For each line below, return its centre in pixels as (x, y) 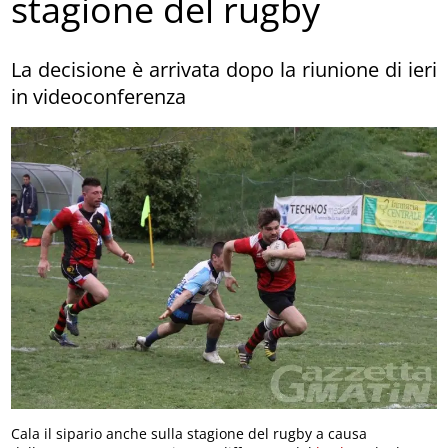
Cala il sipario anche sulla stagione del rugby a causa (189, 433)
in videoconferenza (99, 96)
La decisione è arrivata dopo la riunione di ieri (224, 69)
